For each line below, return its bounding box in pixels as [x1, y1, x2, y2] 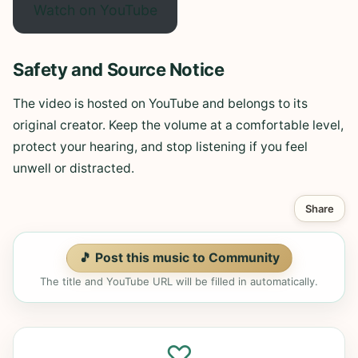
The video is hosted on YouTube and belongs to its [13, 96, 308, 112]
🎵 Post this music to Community [78, 250, 280, 266]
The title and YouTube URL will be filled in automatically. [40, 275, 318, 288]
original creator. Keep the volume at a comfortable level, [13, 117, 344, 133]
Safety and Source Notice [13, 59, 225, 81]
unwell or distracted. [13, 161, 134, 177]
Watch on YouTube [33, 2, 157, 19]
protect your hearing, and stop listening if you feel [13, 139, 308, 155]
